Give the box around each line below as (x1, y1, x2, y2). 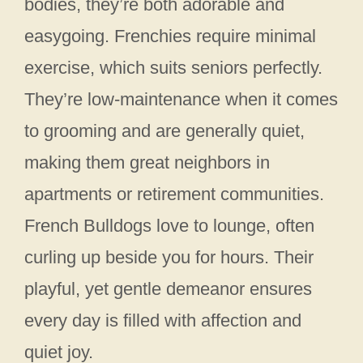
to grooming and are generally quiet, (24, 120, 305, 141)
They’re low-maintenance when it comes (24, 88, 338, 109)
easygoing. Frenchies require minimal (24, 25, 316, 46)
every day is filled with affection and (24, 310, 301, 331)
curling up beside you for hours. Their (24, 246, 314, 267)
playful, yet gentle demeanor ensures (24, 278, 312, 299)
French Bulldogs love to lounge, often (24, 215, 314, 236)
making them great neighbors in (24, 152, 270, 173)
